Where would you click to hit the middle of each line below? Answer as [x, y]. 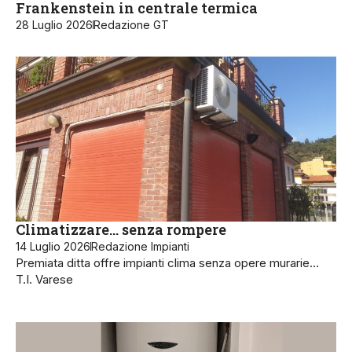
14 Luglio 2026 [53, 246]
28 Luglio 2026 [54, 24]
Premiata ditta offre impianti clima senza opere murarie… [167, 262]
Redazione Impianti [140, 246]
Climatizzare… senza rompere [121, 229]
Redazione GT [131, 24]
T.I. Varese [44, 279]
